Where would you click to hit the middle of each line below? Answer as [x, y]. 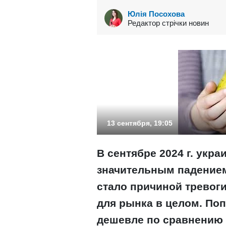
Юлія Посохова [156, 14]
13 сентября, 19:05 [140, 123]
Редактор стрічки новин [168, 23]
